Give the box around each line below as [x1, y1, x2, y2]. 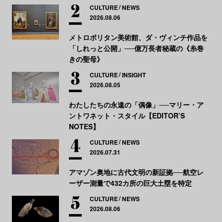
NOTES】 [68, 121, 100, 131]
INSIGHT [121, 70, 146, 79]
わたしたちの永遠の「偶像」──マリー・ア [68, 99, 204, 110]
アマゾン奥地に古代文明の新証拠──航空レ [68, 166, 204, 177]
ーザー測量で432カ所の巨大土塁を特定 [68, 177, 192, 188]
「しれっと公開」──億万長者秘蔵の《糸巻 [68, 43, 204, 53]
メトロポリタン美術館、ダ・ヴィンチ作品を [68, 32, 208, 42]
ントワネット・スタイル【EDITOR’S [68, 110, 185, 120]
